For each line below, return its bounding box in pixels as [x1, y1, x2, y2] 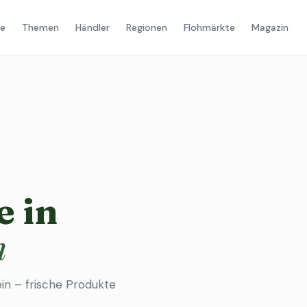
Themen [21, 21, 59, 34]
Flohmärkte [183, 21, 235, 34]
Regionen [125, 21, 167, 34]
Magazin [251, 21, 288, 34]
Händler [75, 21, 110, 34]
